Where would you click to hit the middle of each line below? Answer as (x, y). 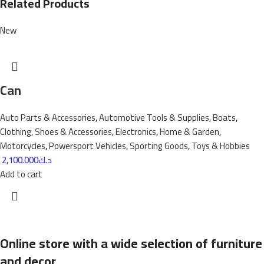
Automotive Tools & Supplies (154, 117)
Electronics (136, 131)
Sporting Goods (159, 146)
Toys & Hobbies (221, 146)
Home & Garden (189, 131)
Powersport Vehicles (88, 146)
